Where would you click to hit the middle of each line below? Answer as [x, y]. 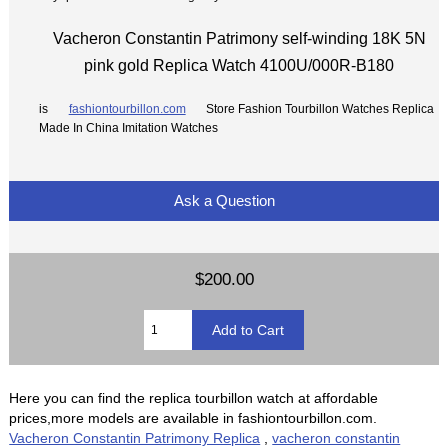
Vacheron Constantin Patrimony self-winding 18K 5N [239, 37]
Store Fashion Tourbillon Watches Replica [319, 108]
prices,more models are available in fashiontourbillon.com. [193, 417]
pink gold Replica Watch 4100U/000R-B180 [239, 64]
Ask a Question [224, 200]
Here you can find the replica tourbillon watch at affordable [194, 397]
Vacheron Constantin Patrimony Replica [135, 437]
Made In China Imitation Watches [129, 127]
